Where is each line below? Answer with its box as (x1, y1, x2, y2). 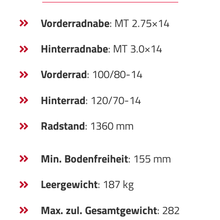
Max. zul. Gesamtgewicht (40, 201, 157, 219)
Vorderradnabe (40, 14, 110, 31)
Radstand (40, 117, 85, 135)
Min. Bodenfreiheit (40, 150, 128, 167)
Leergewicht (40, 176, 98, 193)
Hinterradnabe (40, 40, 108, 57)
